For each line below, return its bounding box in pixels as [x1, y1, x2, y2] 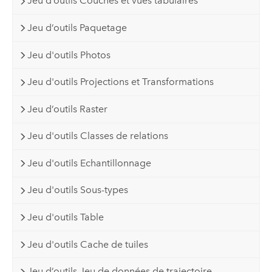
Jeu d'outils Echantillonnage [27, 157, 152, 169]
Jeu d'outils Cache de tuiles [27, 238, 149, 250]
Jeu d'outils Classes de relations [27, 130, 169, 142]
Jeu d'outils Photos [27, 49, 111, 61]
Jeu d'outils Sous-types [27, 184, 129, 196]
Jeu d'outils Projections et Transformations [27, 76, 214, 88]
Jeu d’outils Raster [27, 103, 108, 115]
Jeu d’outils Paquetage [27, 22, 127, 34]
